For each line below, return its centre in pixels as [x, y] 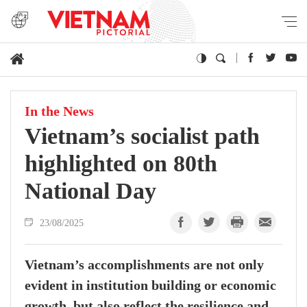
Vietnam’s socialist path [142, 136]
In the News [59, 112]
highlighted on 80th [121, 163]
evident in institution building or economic [150, 286]
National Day [90, 191]
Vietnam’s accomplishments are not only [144, 265]
